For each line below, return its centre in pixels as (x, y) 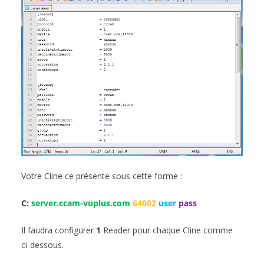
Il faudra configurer (59, 230)
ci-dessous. (42, 245)
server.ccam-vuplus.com (82, 203)
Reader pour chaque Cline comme (167, 230)
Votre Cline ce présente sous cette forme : (102, 176)
